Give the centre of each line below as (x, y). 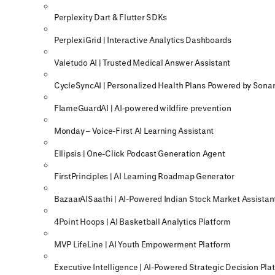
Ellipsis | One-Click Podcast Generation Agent (140, 153)
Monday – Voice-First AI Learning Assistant (134, 131)
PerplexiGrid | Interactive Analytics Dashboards (143, 40)
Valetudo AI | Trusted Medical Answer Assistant (142, 63)
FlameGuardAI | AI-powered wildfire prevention (143, 108)
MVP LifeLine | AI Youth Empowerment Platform (142, 244)
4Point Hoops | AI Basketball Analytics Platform (142, 222)
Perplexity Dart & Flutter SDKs (111, 17)
